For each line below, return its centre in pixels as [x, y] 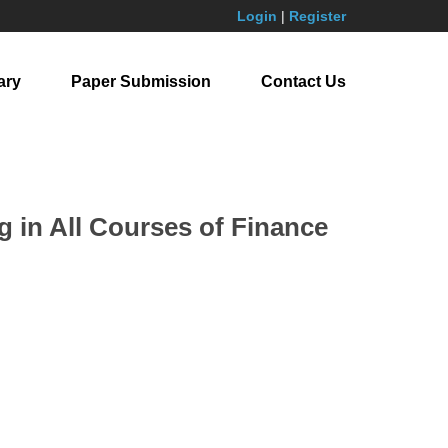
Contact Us [303, 81]
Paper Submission [141, 81]
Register [317, 16]
